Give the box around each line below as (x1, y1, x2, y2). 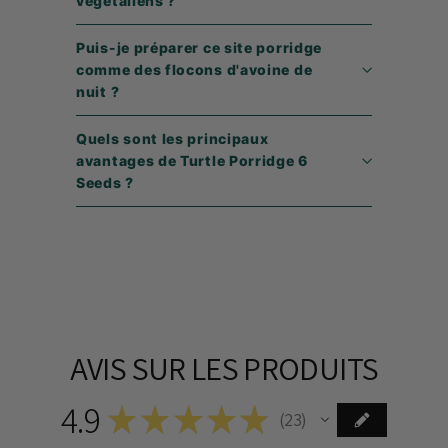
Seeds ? (76, 173, 134, 191)
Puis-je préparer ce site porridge (76, 38, 323, 56)
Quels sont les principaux (76, 129, 269, 147)
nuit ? (76, 82, 120, 100)
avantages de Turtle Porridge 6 (76, 151, 299, 169)
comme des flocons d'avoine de (76, 60, 313, 78)
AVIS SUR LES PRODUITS (69, 346, 379, 389)
